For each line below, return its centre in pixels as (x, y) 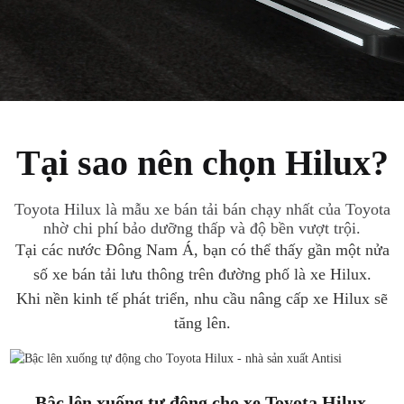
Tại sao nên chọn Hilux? (202, 163)
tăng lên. (202, 323)
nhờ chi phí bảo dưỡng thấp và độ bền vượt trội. (202, 228)
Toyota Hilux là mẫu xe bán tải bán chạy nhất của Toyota (202, 209)
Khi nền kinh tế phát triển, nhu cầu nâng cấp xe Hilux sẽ (202, 298)
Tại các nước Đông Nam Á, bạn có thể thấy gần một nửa (202, 250)
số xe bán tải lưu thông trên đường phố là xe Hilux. (202, 274)
